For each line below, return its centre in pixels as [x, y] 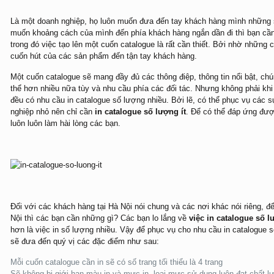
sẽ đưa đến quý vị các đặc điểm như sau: [84, 241]
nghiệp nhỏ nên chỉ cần [52, 112]
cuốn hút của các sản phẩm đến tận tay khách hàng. [103, 56]
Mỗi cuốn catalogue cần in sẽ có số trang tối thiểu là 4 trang [116, 262]
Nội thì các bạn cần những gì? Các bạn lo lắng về [99, 218]
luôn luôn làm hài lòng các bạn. [65, 123]
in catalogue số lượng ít [140, 112]
